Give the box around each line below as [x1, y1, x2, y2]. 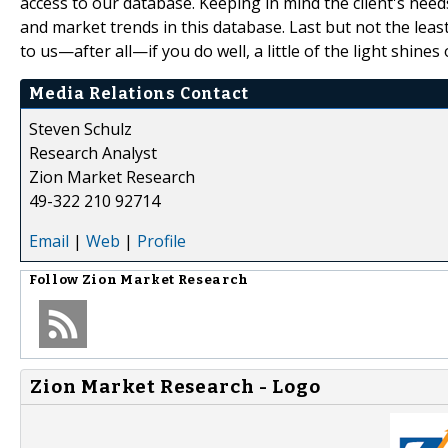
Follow [29, 271, 82, 288]
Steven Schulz [29, 117, 132, 140]
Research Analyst [29, 141, 157, 164]
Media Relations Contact [29, 83, 249, 103]
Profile [137, 229, 186, 252]
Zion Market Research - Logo [30, 375, 321, 398]
